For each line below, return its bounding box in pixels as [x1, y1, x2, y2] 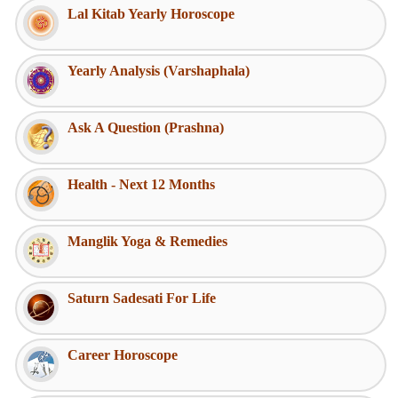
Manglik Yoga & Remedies [68, 233, 227, 249]
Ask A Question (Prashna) [68, 119, 224, 135]
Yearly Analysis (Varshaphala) [68, 62, 250, 78]
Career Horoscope [68, 346, 178, 362]
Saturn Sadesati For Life [68, 290, 216, 306]
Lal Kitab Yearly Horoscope [68, 5, 235, 21]
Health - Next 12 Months [68, 176, 215, 192]
